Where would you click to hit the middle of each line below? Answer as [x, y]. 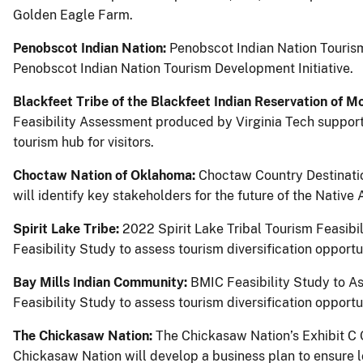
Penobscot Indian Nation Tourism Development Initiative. [183, 68]
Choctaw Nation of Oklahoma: [106, 175]
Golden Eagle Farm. [73, 15]
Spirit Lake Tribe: [68, 228]
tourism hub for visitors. [83, 142]
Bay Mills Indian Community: [102, 282]
